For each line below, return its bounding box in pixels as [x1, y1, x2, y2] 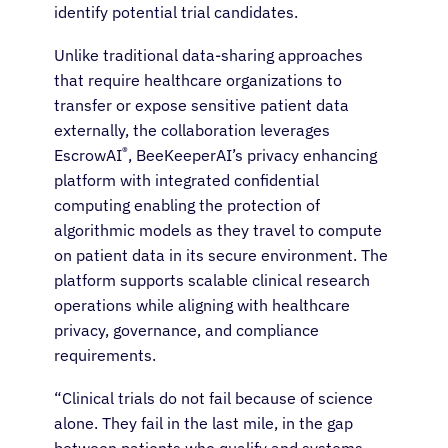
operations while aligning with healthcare [54, 295, 350, 316]
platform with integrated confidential [54, 170, 319, 191]
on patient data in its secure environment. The [54, 245, 388, 266]
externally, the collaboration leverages [54, 120, 330, 141]
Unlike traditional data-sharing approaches [54, 45, 363, 66]
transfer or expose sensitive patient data [54, 95, 349, 116]
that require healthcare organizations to [54, 70, 342, 91]
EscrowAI [54, 145, 122, 166]
